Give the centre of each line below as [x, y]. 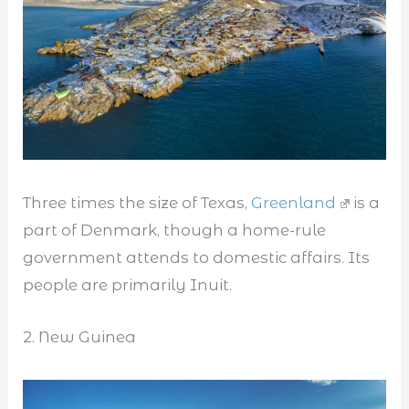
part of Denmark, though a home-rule [175, 231]
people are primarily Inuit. [128, 285]
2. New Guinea [82, 336]
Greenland [294, 203]
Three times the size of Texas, [137, 203]
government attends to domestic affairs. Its [197, 258]
